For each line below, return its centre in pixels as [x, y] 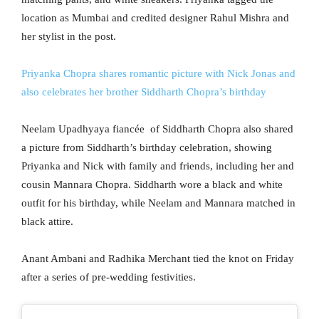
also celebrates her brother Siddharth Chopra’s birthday [144, 91]
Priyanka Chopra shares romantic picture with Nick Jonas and [158, 73]
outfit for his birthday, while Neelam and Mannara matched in [158, 203]
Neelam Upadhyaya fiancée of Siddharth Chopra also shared [157, 129]
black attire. [47, 221]
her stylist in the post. [69, 36]
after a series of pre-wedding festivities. [109, 277]
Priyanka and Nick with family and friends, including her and [158, 166]
